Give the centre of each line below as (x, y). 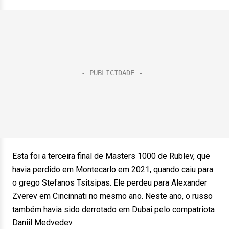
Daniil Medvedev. (43, 223)
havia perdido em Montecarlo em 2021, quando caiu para (113, 169)
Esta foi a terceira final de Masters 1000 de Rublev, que (111, 156)
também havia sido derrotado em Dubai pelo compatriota (113, 209)
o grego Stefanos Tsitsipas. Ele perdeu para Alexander (110, 183)
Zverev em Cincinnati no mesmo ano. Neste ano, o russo (112, 196)
